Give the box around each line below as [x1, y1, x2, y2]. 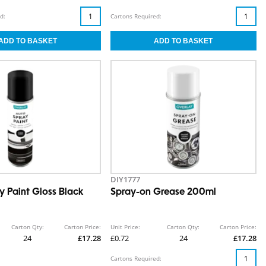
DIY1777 [110, 174, 140, 185]
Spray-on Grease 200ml [110, 188, 216, 197]
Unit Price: [110, 223, 140, 231]
